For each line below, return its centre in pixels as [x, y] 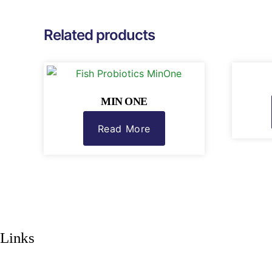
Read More [124, 128]
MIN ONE [124, 102]
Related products [100, 35]
